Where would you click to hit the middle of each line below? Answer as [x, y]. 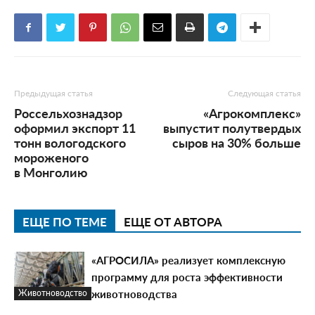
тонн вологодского [70, 142]
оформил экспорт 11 [75, 128]
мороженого [51, 157]
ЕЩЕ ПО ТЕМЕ [65, 221]
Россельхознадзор [68, 113]
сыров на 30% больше [237, 142]
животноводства [134, 294]
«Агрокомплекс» [252, 113]
